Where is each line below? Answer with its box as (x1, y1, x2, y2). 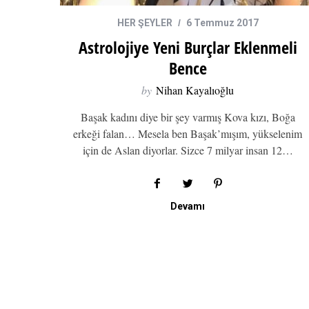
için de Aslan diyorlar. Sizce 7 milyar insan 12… (82, 143, 293, 157)
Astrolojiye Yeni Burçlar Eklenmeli (78, 36, 297, 59)
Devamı (170, 201, 205, 212)
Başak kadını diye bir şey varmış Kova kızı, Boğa (80, 110, 295, 124)
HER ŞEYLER (117, 17, 172, 28)
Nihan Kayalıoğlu (156, 83, 234, 97)
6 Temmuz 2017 (186, 17, 259, 28)
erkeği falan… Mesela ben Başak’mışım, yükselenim (73, 126, 302, 141)
